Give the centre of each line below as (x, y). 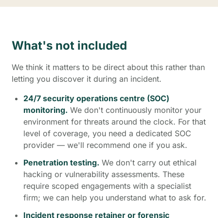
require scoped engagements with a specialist (107, 186)
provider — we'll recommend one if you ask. (105, 145)
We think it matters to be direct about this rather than (108, 67)
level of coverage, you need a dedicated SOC (107, 133)
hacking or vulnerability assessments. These (104, 174)
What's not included (69, 45)
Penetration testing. (61, 163)
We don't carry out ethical (148, 163)
